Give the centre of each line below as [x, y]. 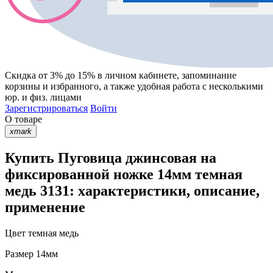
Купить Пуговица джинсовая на [111, 158]
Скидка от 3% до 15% [50, 75]
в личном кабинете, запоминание [166, 75]
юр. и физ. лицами [43, 97]
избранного [75, 86]
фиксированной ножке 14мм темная [124, 174]
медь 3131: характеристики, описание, [132, 190]
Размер [19, 253]
